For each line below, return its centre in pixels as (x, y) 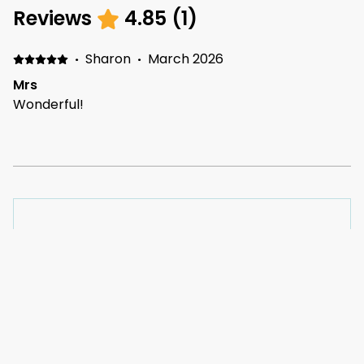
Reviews (52, 19)
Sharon (108, 59)
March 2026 (185, 59)
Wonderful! (48, 105)
